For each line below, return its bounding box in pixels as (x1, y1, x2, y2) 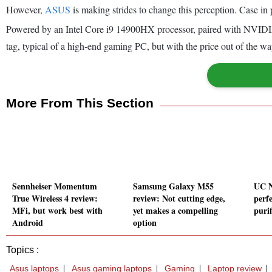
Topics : (6, 245, 39, 256)
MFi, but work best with (12, 204, 103, 217)
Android (12, 216, 43, 229)
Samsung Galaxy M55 (133, 180, 214, 193)
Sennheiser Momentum (12, 180, 97, 193)
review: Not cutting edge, (133, 192, 225, 205)
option (133, 216, 157, 229)
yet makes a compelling (133, 204, 218, 217)
